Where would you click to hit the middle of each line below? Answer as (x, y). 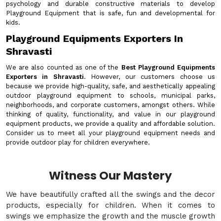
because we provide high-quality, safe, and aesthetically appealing (110, 86)
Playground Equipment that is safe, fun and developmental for (110, 13)
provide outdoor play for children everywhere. (78, 142)
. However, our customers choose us (149, 77)
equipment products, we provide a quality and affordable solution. (110, 124)
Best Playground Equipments (168, 67)
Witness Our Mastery (110, 176)
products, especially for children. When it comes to (110, 205)
